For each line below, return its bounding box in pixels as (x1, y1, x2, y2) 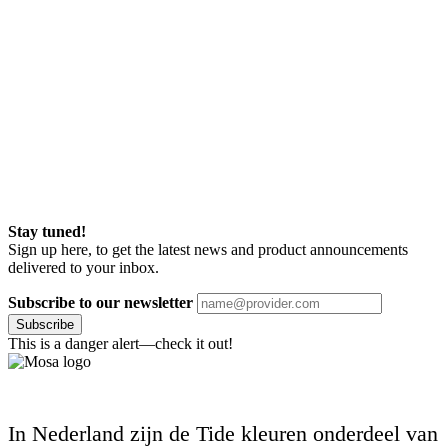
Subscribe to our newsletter (8, 294, 193, 312)
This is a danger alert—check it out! (8, 335, 233, 353)
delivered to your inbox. (8, 259, 159, 277)
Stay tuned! (8, 223, 86, 241)
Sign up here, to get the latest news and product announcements (8, 241, 408, 259)
